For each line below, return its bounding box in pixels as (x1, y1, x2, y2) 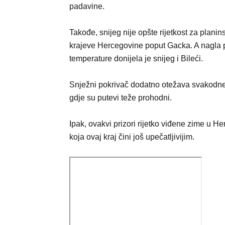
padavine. (69, 2, 104, 11)
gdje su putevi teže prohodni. (69, 93, 172, 102)
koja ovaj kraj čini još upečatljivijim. (69, 133, 194, 141)
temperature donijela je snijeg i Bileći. (69, 54, 203, 63)
